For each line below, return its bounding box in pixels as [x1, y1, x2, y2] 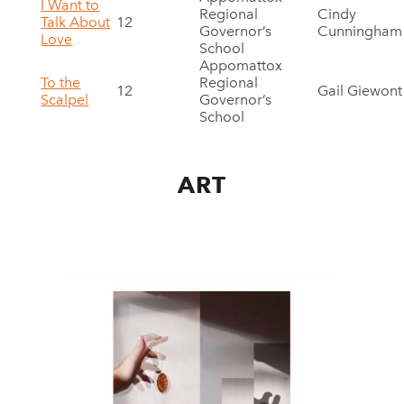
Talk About [41, 14, 111, 31]
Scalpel [41, 91, 89, 108]
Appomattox [199, 57, 283, 74]
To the [41, 74, 81, 91]
